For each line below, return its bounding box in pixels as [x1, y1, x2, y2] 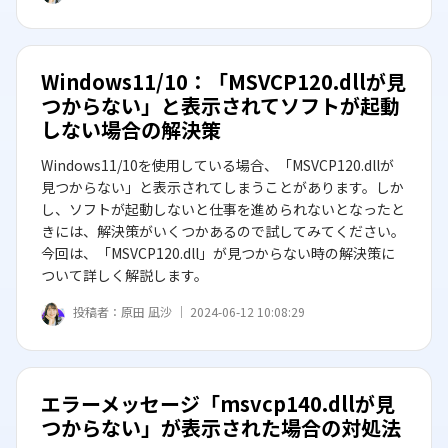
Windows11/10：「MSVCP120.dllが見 [41, 67, 406, 96]
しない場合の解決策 [41, 115, 221, 144]
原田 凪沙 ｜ [121, 303, 190, 320]
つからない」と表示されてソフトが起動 [41, 91, 400, 120]
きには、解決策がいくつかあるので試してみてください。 [41, 221, 405, 241]
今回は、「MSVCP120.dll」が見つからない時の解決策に [41, 243, 395, 263]
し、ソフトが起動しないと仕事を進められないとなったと [41, 199, 405, 219]
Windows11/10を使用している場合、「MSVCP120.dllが [41, 155, 394, 175]
